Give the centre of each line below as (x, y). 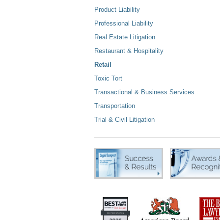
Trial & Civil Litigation (124, 120)
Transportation (115, 106)
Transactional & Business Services (144, 92)
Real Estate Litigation (125, 37)
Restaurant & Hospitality (129, 51)
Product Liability (117, 10)
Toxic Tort (108, 78)
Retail (103, 65)
